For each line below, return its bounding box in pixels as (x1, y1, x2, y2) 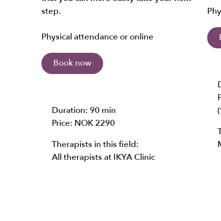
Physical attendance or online (41, 31, 153, 43)
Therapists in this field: (52, 139, 139, 150)
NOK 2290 (74, 117, 115, 129)
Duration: (52, 104, 90, 116)
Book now (53, 57, 91, 69)
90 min (90, 104, 116, 116)
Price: (52, 117, 74, 129)
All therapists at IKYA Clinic (52, 151, 155, 163)
